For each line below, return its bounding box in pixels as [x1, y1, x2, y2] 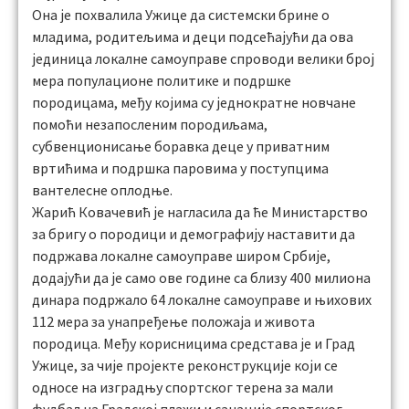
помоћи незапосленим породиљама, [32, 115, 267, 133]
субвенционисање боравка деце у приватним [32, 137, 330, 155]
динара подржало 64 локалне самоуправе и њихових [32, 290, 372, 309]
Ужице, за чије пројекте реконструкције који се [32, 356, 338, 374]
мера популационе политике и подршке [32, 71, 291, 89]
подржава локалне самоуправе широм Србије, [32, 246, 330, 265]
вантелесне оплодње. [32, 181, 173, 199]
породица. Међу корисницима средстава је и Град [32, 334, 355, 352]
